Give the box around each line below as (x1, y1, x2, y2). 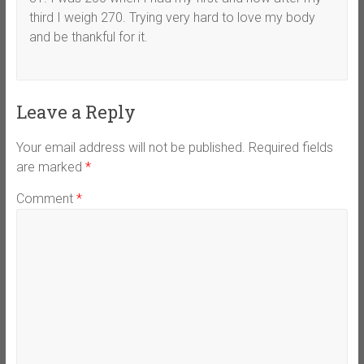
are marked (15, 158, 85, 175)
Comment (15, 190, 76, 206)
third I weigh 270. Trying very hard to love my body (28, 9, 315, 25)
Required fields (248, 139, 333, 155)
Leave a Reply (15, 99, 136, 123)
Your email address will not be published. (15, 139, 245, 155)
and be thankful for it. (28, 28, 148, 45)
